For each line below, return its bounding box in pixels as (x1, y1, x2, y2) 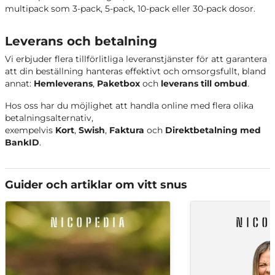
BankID (5, 136, 39, 148)
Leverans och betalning (5, 33, 157, 48)
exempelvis (5, 124, 55, 136)
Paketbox (97, 77, 140, 89)
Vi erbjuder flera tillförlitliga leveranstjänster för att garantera (5, 53, 267, 64)
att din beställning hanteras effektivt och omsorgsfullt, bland (5, 65, 266, 77)
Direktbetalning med (165, 124, 261, 136)
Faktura (109, 124, 144, 136)
